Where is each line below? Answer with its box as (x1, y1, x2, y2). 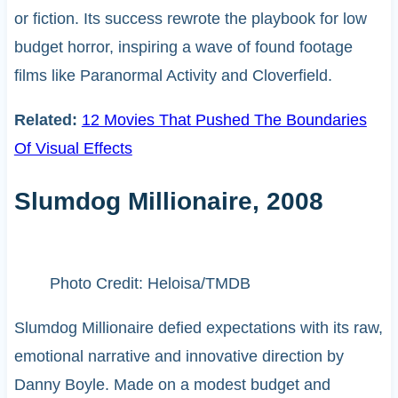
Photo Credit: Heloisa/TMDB (49, 274, 251, 292)
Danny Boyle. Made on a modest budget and (13, 375, 330, 394)
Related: (13, 110, 82, 129)
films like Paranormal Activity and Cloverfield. (13, 66, 332, 84)
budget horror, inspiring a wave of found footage (13, 37, 353, 56)
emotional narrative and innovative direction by (13, 346, 344, 365)
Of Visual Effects (13, 139, 132, 157)
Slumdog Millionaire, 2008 (13, 187, 323, 215)
